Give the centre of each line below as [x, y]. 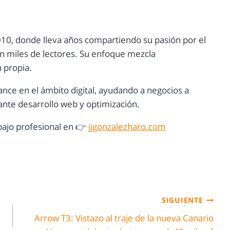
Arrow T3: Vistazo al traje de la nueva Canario [124, 218]
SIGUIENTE [183, 200]
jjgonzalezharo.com [127, 127]
